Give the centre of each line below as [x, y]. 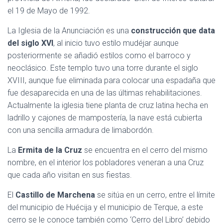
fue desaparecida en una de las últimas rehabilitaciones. [105, 93]
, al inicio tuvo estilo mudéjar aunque [116, 43]
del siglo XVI [30, 43]
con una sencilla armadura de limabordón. [81, 130]
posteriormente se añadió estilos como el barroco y [99, 56]
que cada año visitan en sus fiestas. [70, 175]
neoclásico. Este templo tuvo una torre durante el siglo [103, 68]
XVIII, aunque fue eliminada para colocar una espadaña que [111, 80]
